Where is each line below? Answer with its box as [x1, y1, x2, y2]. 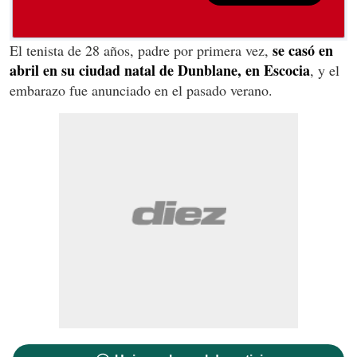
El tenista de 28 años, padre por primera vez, [10, 40, 269, 60]
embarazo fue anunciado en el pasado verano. [10, 80, 273, 100]
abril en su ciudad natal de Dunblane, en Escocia [10, 59, 310, 80]
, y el [310, 60, 339, 80]
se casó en [269, 39, 333, 61]
